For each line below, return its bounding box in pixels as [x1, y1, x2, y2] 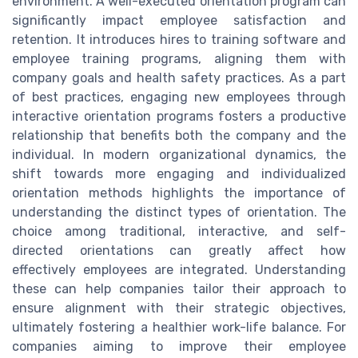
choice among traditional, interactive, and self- [12, 224, 346, 240]
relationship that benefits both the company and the [12, 128, 346, 144]
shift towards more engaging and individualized [12, 166, 346, 182]
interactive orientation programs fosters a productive [12, 109, 346, 125]
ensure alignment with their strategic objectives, [12, 300, 346, 316]
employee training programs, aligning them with [12, 51, 346, 67]
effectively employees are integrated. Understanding [12, 262, 346, 278]
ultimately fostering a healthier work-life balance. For [12, 320, 346, 336]
